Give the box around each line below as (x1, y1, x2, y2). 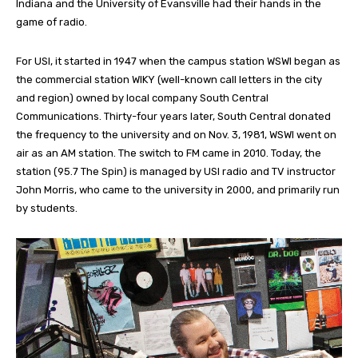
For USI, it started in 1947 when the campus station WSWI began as (16, 55, 340, 68)
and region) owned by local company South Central (16, 92, 268, 105)
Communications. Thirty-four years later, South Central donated (16, 110, 331, 123)
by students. (16, 202, 78, 215)
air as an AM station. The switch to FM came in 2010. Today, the (16, 147, 321, 160)
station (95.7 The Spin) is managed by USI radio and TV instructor (16, 165, 336, 178)
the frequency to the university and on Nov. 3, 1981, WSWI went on (16, 129, 336, 141)
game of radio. (16, 16, 87, 29)
